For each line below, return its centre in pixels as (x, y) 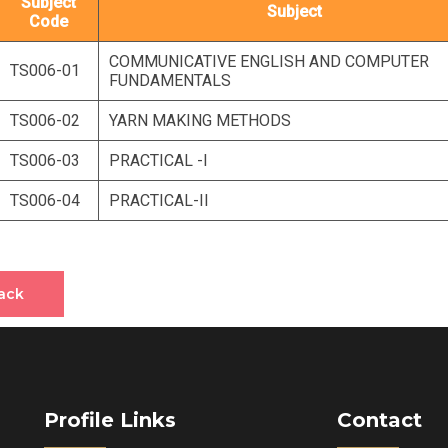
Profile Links (110, 420)
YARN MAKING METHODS (199, 121)
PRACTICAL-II (158, 201)
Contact (379, 420)
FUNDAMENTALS (169, 81)
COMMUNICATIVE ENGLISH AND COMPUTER (268, 62)
